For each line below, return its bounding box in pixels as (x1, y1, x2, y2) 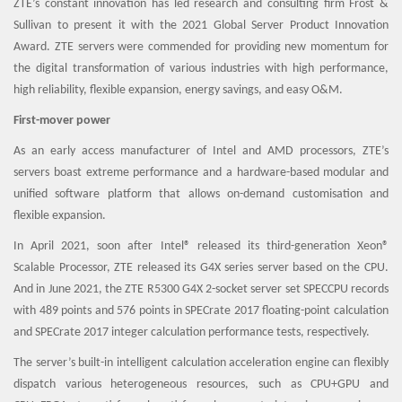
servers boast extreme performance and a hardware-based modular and (13, 166, 389, 179)
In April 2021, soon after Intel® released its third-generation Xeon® (13, 240, 389, 253)
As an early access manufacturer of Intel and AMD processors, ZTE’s (13, 144, 389, 158)
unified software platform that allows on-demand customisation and (13, 188, 389, 201)
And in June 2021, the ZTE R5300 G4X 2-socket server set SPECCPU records (13, 283, 389, 296)
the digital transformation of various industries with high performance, (13, 62, 389, 75)
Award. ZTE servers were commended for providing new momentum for (13, 40, 389, 54)
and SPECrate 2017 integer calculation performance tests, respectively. (13, 326, 370, 339)
